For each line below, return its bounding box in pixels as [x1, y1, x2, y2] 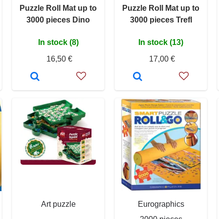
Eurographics [137, 199, 184, 208]
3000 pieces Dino [26, 15, 90, 24]
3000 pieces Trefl [130, 15, 192, 24]
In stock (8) [38, 38, 79, 46]
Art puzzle [41, 199, 76, 208]
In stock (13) [138, 38, 183, 46]
